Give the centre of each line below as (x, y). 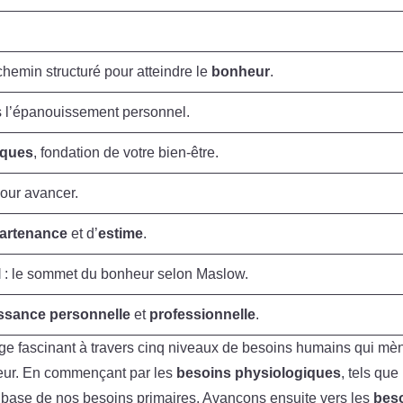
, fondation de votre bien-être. (126, 152)
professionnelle (203, 314)
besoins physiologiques (259, 372)
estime (121, 233)
